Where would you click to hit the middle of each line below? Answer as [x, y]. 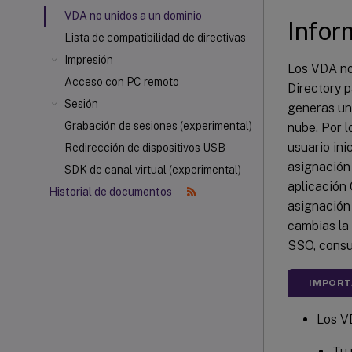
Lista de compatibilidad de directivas [155, 38]
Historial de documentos [112, 192]
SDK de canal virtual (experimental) [153, 170]
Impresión [89, 60]
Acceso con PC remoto [122, 82]
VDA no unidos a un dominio [133, 16]
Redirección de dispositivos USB [145, 148]
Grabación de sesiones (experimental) [158, 126]
